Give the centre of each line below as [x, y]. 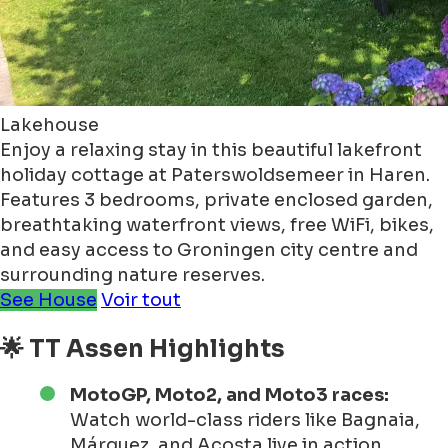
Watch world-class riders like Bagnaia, [245, 420]
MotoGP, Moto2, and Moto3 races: [229, 395]
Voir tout [141, 300]
